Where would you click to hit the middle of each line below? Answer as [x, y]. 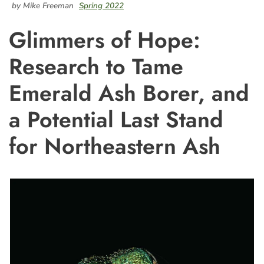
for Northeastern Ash [115, 146]
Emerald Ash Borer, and [129, 93]
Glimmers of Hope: [105, 40]
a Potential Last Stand [116, 120]
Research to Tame [96, 67]
